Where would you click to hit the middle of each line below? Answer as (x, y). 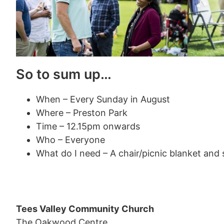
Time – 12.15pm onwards (88, 126)
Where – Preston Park (82, 112)
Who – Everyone (70, 139)
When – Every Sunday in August (103, 99)
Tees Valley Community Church (85, 208)
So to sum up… (64, 74)
